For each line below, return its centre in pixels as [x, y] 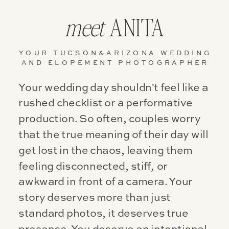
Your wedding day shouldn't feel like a [113, 87]
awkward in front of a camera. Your [106, 182]
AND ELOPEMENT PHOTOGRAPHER [115, 63]
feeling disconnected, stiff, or [93, 166]
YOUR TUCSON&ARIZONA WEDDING [115, 53]
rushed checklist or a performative [106, 103]
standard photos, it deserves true [104, 213]
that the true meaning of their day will [113, 134]
